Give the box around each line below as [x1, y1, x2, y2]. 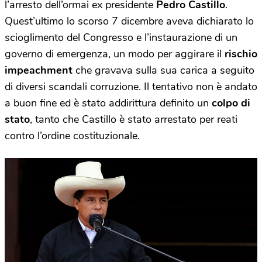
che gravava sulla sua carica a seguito [73, 63, 254, 77]
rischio [222, 47, 257, 61]
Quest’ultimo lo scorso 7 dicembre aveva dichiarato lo [5, 14, 254, 28]
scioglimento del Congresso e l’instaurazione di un [5, 30, 237, 44]
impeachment [5, 63, 73, 77]
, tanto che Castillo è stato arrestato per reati [30, 112, 237, 126]
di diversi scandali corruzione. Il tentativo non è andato [5, 80, 257, 94]
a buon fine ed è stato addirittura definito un [5, 96, 212, 110]
